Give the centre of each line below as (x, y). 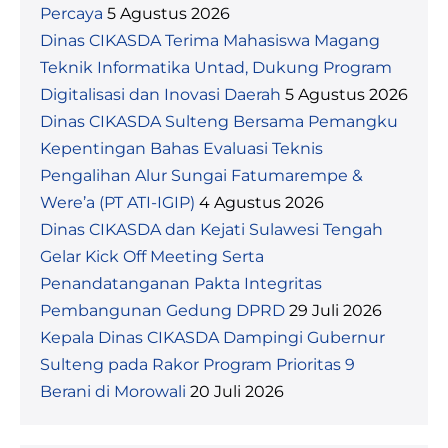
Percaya (71, 13)
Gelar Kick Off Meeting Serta (152, 256)
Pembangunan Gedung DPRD (162, 310)
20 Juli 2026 (237, 391)
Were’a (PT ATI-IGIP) (117, 202)
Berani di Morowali (113, 391)
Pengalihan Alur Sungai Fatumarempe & (201, 175)
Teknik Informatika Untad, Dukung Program (216, 67)
